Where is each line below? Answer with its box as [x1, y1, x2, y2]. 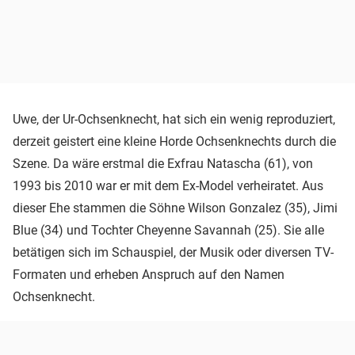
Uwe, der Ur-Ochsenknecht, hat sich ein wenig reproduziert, [13, 111, 335, 127]
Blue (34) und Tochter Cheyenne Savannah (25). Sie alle [13, 222, 324, 238]
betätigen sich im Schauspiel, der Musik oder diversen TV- [13, 244, 334, 260]
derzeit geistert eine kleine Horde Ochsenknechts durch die [13, 133, 336, 149]
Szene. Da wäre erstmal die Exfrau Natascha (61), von [13, 155, 313, 171]
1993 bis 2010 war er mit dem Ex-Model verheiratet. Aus [13, 177, 323, 193]
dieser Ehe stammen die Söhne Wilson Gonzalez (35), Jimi [13, 200, 338, 216]
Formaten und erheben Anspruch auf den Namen [13, 266, 284, 282]
